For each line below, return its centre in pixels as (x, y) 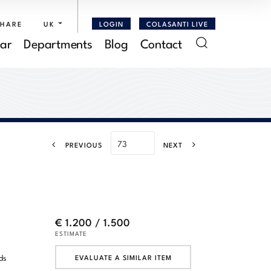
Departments (58, 42)
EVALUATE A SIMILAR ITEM (123, 257)
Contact (161, 42)
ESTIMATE (71, 233)
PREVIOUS (84, 145)
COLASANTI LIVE (177, 23)
